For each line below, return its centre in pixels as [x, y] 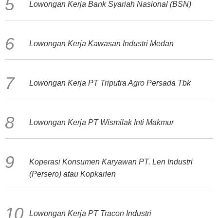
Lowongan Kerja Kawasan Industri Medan [101, 44]
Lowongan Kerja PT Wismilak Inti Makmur [101, 122]
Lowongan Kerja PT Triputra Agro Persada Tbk [110, 83]
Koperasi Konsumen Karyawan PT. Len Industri [111, 162]
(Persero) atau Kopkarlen [73, 174]
